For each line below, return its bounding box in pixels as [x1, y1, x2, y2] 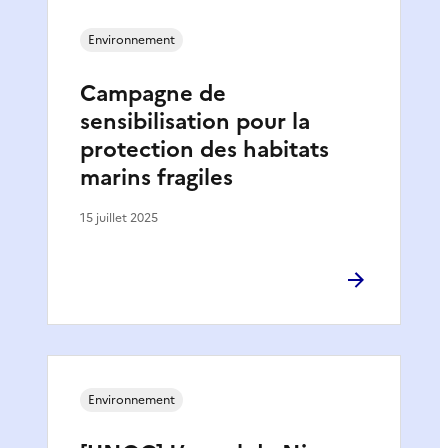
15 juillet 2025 [80, 209, 158, 227]
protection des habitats [80, 133, 329, 166]
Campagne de [80, 77, 226, 110]
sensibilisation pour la [80, 105, 310, 138]
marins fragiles [80, 161, 233, 194]
